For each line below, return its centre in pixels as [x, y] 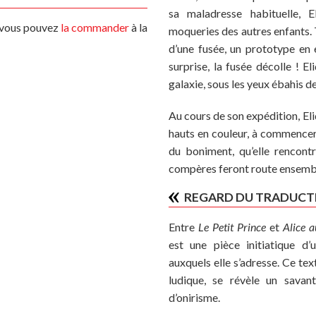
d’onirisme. [194, 297]
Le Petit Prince [232, 226]
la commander [95, 27]
